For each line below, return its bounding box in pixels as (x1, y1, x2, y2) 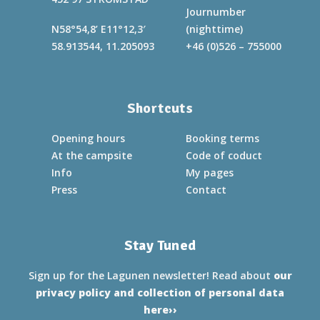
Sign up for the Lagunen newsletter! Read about (28, 269, 274, 282)
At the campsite (51, 149, 132, 162)
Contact (186, 183, 226, 196)
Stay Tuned (124, 236, 196, 254)
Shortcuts (126, 99, 194, 117)
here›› (143, 303, 177, 316)
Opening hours (51, 131, 125, 145)
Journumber (186, 5, 246, 19)
